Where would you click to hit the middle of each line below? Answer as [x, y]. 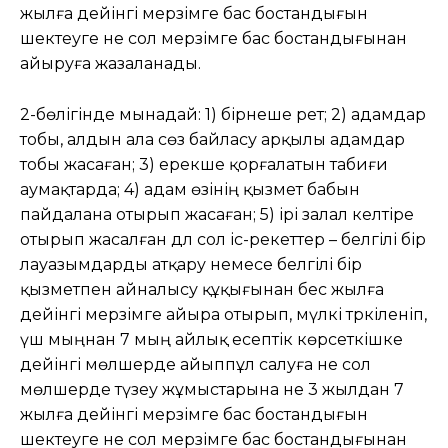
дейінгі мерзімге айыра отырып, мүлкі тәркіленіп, [223, 314]
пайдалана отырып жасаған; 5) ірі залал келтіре [217, 214]
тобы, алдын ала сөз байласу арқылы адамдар [212, 139]
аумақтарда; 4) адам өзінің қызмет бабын [190, 189]
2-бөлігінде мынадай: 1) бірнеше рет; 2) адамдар [223, 114]
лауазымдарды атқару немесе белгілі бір [191, 264]
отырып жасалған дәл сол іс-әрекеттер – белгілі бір [223, 239]
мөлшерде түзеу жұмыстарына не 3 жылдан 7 [212, 389]
